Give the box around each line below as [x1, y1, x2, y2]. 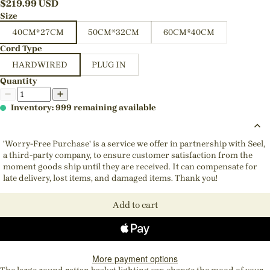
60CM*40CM [163, 27, 215, 37]
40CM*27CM [12, 27, 64, 37]
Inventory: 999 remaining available [11, 102, 156, 113]
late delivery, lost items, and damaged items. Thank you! [3, 172, 218, 183]
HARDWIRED [12, 59, 67, 70]
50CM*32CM [88, 27, 139, 37]
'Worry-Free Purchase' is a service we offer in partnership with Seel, [3, 138, 265, 149]
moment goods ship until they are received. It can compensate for [3, 161, 257, 172]
